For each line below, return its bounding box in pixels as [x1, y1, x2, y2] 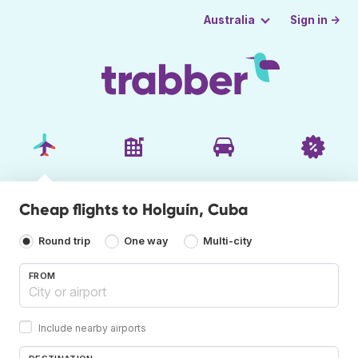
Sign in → [290, 13, 341, 26]
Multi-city [202, 235, 253, 248]
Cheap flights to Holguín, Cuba [19, 199, 248, 219]
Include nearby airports [38, 321, 146, 334]
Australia [203, 14, 255, 26]
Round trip [38, 235, 90, 248]
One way [124, 235, 169, 248]
